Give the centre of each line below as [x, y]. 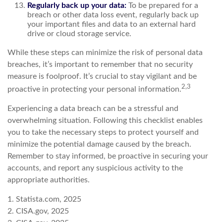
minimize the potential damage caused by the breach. [99, 144]
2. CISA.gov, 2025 [38, 211]
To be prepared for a [162, 5]
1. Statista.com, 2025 [44, 199]
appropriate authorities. [49, 180]
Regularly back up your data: [77, 5]
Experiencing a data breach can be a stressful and [93, 108]
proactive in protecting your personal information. [94, 89]
